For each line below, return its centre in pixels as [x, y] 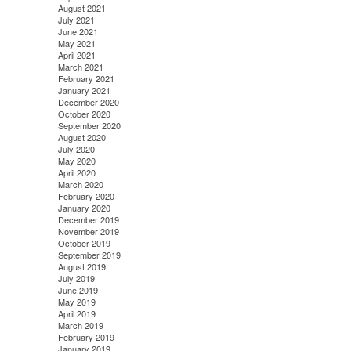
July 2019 [76, 278]
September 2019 [89, 254]
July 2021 [76, 19]
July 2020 [76, 148]
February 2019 [86, 337]
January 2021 [84, 90]
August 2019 [81, 266]
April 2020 [76, 172]
